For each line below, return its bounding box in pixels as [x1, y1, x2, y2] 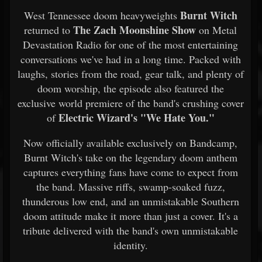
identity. [113, 238, 148, 252]
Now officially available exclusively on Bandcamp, [23, 136, 237, 150]
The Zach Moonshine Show [73, 22, 196, 37]
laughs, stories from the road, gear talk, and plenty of [17, 67, 244, 81]
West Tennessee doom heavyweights [23, 8, 180, 22]
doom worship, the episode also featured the [37, 81, 224, 95]
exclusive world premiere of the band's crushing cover [17, 96, 244, 110]
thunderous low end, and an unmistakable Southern [22, 194, 239, 208]
